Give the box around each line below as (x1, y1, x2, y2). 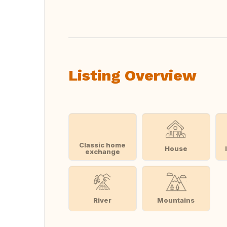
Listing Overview (68, 66, 197, 84)
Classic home (79, 141, 126, 149)
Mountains (157, 196, 195, 204)
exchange (85, 147, 120, 156)
